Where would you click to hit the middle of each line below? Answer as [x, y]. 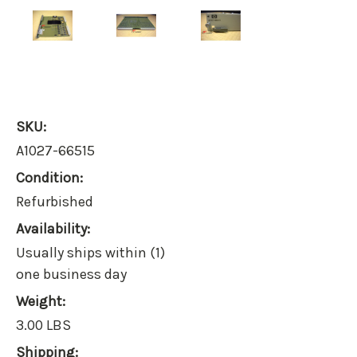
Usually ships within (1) [90, 253]
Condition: [49, 178]
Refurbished [55, 202]
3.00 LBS [43, 326]
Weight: [41, 302]
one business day [71, 275]
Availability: [53, 229]
